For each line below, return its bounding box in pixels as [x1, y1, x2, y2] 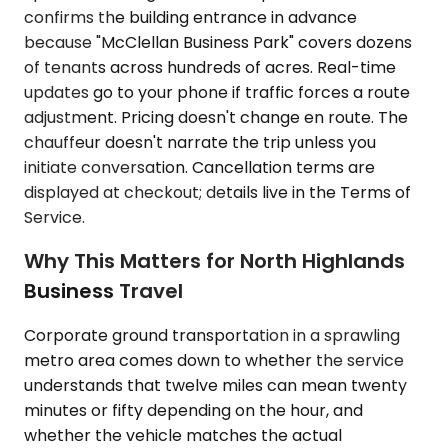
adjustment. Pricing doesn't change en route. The [24, 105, 408, 129]
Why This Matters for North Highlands [24, 247, 405, 276]
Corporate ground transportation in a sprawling [24, 323, 400, 347]
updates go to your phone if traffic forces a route [24, 80, 410, 104]
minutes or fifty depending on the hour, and [24, 398, 363, 422]
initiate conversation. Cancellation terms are [24, 155, 375, 179]
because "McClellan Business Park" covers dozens [24, 30, 412, 54]
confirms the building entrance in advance [24, 5, 357, 29]
